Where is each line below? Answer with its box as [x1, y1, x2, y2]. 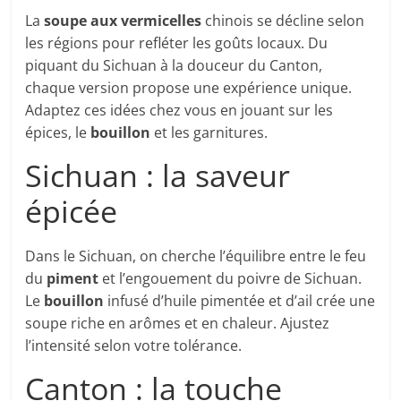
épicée [25, 191, 118, 233]
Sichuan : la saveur [25, 155, 291, 197]
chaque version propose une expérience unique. [25, 78, 353, 98]
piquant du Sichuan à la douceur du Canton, [25, 55, 323, 76]
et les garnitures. [150, 123, 269, 143]
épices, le [25, 123, 91, 143]
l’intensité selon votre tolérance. [25, 336, 243, 356]
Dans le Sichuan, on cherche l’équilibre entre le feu [25, 246, 367, 267]
